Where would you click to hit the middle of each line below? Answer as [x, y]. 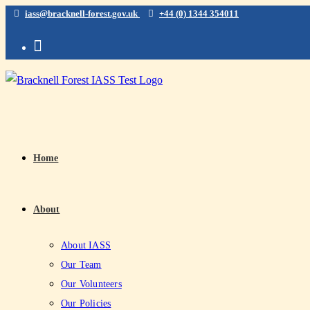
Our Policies [86, 303]
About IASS [86, 245]
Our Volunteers [91, 284]
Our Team [81, 265]
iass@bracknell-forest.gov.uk [82, 13]
